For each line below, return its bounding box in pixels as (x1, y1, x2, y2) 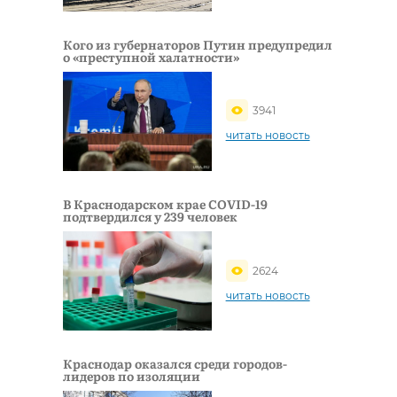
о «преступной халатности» (63, 47, 240, 66)
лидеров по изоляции (63, 367, 200, 385)
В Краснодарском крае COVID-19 (63, 195, 268, 213)
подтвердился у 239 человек (63, 207, 237, 225)
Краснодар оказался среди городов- (63, 354, 287, 373)
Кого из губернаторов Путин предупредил (63, 35, 332, 53)
